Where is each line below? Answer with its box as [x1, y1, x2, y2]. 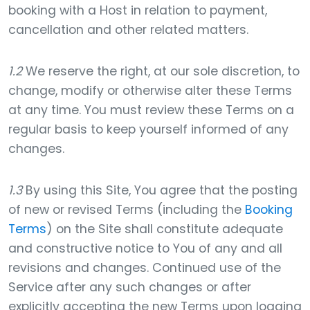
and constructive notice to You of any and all [8, 240, 282, 257]
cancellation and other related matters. [8, 21, 248, 38]
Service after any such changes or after [8, 279, 251, 295]
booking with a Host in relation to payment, [8, 2, 267, 19]
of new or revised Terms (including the [8, 201, 245, 218]
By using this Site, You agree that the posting [22, 182, 298, 199]
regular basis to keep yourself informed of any [8, 121, 289, 138]
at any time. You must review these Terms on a [8, 102, 294, 118]
